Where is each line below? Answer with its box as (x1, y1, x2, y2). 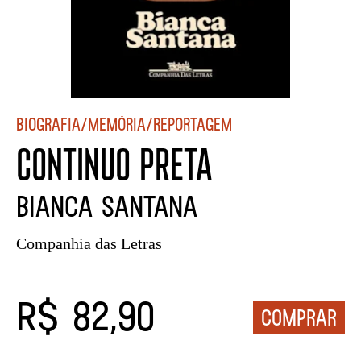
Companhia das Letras (16, 234, 162, 252)
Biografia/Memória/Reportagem (16, 112, 232, 135)
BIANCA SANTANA (16, 187, 197, 223)
